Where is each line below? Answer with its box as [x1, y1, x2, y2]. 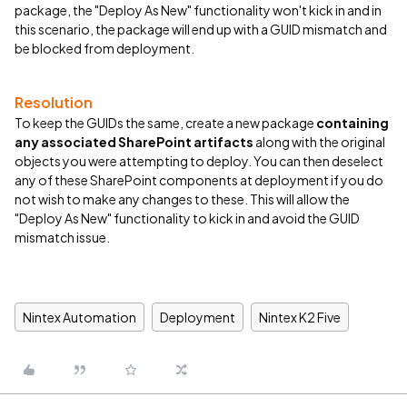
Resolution [15, 93, 93, 112]
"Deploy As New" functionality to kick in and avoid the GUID [15, 210, 360, 226]
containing [316, 114, 389, 131]
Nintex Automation [23, 309, 136, 325]
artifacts [192, 134, 255, 150]
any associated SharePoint [15, 134, 192, 150]
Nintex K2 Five [259, 309, 341, 325]
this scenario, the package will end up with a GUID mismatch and [15, 21, 387, 37]
